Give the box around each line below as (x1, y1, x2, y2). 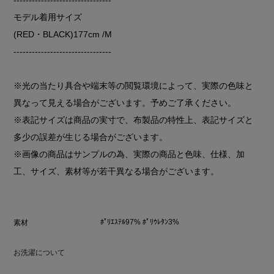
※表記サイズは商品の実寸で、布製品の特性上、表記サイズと (13, 114, 254, 125)
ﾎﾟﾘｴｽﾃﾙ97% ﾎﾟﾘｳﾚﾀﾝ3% (100, 217, 180, 226)
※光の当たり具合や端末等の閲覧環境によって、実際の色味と (13, 80, 254, 91)
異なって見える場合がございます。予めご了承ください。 (13, 97, 237, 108)
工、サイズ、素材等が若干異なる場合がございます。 (13, 166, 220, 176)
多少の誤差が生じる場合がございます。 (13, 131, 168, 142)
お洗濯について (13, 248, 65, 257)
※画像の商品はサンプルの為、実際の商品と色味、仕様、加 (13, 149, 245, 159)
